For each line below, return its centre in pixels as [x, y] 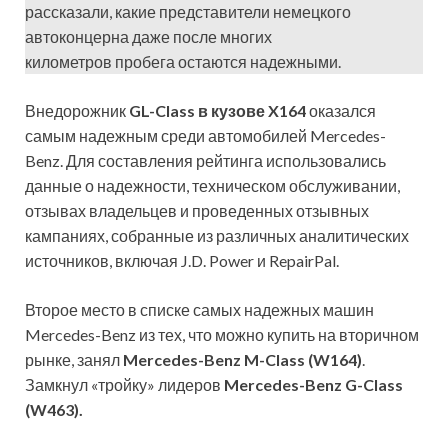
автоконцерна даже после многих [148, 37]
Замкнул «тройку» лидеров [123, 385]
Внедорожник [77, 111]
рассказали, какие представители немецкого [188, 12]
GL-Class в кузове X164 [217, 111]
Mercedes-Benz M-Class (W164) [242, 360]
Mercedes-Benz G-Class [312, 385]
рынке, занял [74, 360]
